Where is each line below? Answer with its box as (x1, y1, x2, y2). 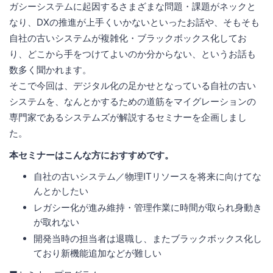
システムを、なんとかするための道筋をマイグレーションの (9, 96, 256, 108)
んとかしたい (34, 185, 88, 197)
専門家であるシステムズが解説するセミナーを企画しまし (9, 112, 247, 124)
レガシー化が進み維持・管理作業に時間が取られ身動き (34, 202, 262, 214)
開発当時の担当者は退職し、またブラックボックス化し (34, 233, 262, 245)
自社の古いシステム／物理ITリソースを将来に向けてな (34, 171, 261, 183)
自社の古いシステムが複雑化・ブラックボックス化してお (9, 32, 247, 44)
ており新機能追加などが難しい (34, 247, 161, 260)
